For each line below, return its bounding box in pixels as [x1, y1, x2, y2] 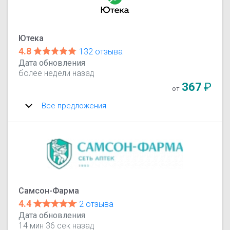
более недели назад [18, 68, 95, 78]
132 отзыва [79, 46, 123, 56]
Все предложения [42, 101, 107, 110]
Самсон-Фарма [18, 185, 80, 196]
